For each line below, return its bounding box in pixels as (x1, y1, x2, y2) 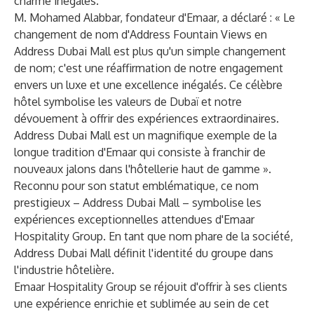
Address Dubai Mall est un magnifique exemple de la (14, 128, 277, 142)
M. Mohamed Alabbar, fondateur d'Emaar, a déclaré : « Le (14, 11, 295, 25)
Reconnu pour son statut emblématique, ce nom (14, 179, 259, 193)
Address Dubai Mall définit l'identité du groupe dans (14, 246, 273, 260)
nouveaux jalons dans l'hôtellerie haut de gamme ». (14, 162, 271, 176)
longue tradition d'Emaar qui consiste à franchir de (14, 145, 266, 159)
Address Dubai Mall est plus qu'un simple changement (14, 44, 286, 58)
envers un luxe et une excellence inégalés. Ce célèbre (14, 78, 282, 92)
